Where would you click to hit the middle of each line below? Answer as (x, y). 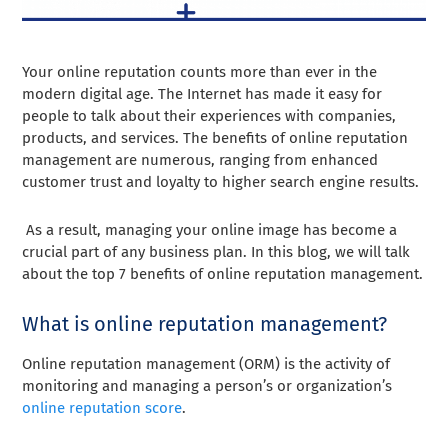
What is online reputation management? (205, 323)
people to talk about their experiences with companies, (209, 115)
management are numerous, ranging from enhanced (200, 159)
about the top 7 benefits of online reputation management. (223, 273)
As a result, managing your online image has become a (210, 229)
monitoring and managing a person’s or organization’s (207, 385)
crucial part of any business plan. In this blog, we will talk (216, 251)
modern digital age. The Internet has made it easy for (202, 93)
